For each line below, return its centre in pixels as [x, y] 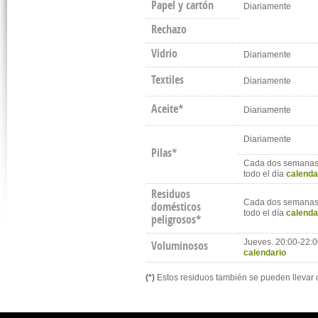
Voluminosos [180, 246]
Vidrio [165, 53]
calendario [265, 253]
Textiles [168, 79]
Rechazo [169, 29]
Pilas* [164, 153]
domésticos [176, 207]
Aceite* [168, 109]
